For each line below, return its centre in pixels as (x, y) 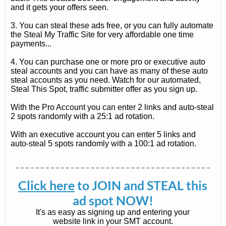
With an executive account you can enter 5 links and (103, 134)
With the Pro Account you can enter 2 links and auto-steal (112, 107)
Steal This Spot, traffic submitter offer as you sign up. (104, 89)
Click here (46, 185)
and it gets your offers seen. (60, 7)
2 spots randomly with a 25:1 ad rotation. (82, 116)
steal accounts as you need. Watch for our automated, (106, 80)
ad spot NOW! (113, 200)
